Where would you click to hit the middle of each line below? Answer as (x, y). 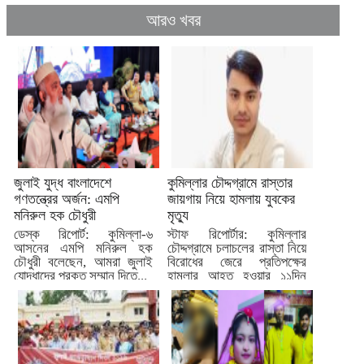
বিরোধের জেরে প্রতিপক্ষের (237, 262)
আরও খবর (173, 21)
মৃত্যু (178, 216)
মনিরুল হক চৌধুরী (55, 216)
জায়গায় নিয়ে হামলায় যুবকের (231, 199)
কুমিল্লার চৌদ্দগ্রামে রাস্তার (230, 183)
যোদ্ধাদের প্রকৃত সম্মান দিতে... (80, 276)
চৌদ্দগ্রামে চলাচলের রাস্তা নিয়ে (237, 249)
